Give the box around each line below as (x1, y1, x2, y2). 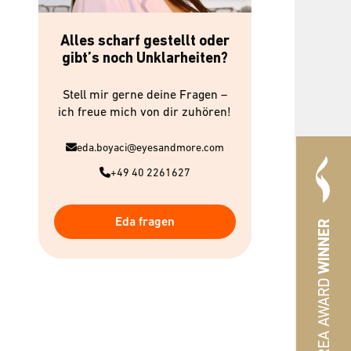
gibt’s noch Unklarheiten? (61, 49, 228, 67)
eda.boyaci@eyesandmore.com (76, 141, 224, 154)
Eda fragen (114, 214, 175, 230)
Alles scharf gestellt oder (60, 31, 230, 50)
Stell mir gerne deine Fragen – (62, 87, 227, 102)
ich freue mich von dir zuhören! (58, 104, 232, 119)
